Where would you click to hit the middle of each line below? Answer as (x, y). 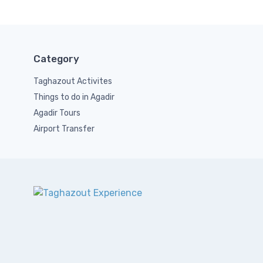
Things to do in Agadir (74, 97)
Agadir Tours (57, 113)
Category (56, 59)
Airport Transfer (64, 129)
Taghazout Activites (73, 81)
